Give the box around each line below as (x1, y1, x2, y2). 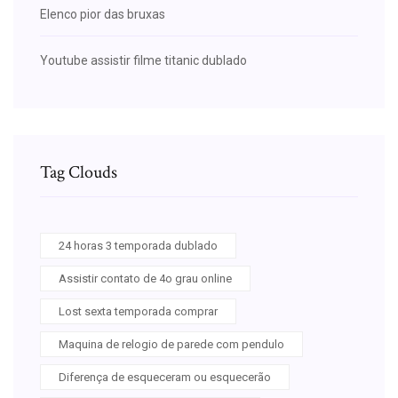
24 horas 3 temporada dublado (59, 238, 218, 252)
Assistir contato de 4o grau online (59, 271, 232, 285)
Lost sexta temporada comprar (59, 304, 218, 318)
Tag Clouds (40, 160, 117, 184)
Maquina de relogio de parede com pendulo (59, 337, 284, 351)
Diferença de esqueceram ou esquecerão (59, 370, 271, 384)
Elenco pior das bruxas (40, 6, 165, 21)
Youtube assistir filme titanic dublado (40, 52, 247, 68)
